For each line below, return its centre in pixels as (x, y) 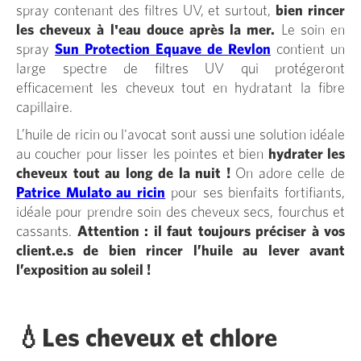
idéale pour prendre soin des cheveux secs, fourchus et (180, 212)
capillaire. (44, 108)
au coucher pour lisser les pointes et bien (142, 154)
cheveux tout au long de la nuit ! (126, 174)
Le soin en (313, 30)
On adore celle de (290, 174)
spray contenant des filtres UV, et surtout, (146, 11)
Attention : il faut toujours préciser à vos (211, 232)
